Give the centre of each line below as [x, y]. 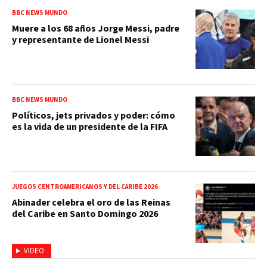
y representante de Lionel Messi [80, 40]
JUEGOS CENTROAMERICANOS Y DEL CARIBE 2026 [85, 187]
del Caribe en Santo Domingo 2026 [85, 214]
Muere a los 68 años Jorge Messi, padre [96, 29]
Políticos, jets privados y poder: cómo [94, 116]
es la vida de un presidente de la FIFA [90, 127]
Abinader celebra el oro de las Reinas [91, 203]
